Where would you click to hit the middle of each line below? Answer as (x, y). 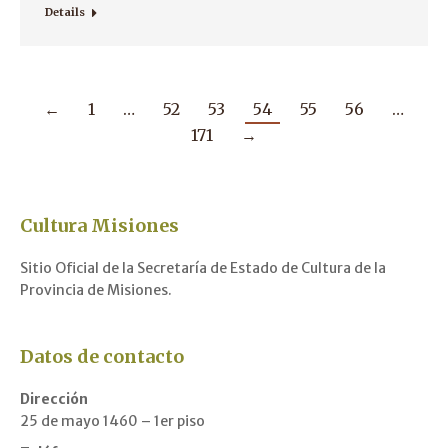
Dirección (54, 399)
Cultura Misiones (99, 226)
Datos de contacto (102, 357)
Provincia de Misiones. (96, 290)
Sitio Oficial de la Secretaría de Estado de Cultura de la (203, 268)
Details (65, 12)
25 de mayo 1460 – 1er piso (112, 421)
